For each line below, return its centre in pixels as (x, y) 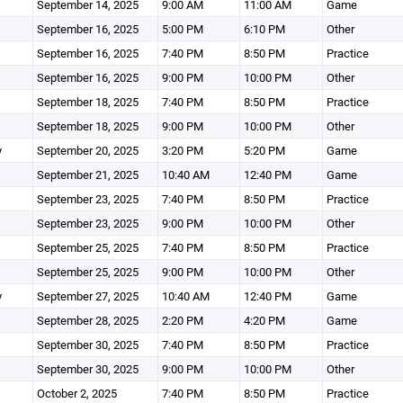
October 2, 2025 (76, 393)
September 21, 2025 (87, 175)
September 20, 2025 (87, 150)
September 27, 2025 (87, 296)
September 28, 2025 (87, 320)
